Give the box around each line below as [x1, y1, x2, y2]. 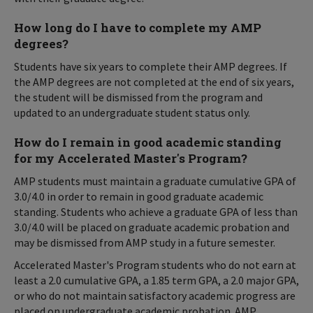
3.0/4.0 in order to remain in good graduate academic [14, 189, 263, 203]
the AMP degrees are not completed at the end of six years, [14, 75, 294, 89]
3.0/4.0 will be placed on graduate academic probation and [14, 220, 289, 234]
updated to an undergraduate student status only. [14, 105, 250, 119]
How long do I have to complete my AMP [14, 20, 261, 36]
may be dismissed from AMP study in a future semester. [14, 235, 275, 249]
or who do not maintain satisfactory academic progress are [14, 289, 296, 303]
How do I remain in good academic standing [14, 134, 282, 150]
